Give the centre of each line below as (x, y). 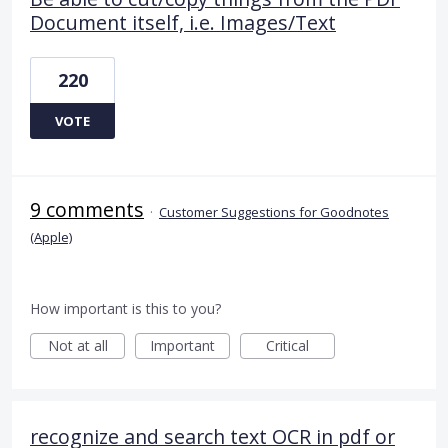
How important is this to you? (125, 309)
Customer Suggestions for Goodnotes (274, 212)
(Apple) (51, 237)
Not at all (77, 346)
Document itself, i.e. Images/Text (183, 23)
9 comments (87, 210)
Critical (287, 346)
